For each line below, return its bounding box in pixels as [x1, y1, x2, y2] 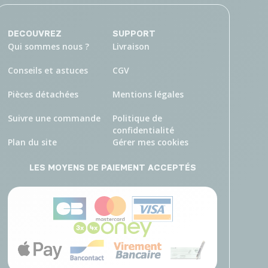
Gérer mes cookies [112, 136, 188, 148]
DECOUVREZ [8, 28, 62, 38]
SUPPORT [112, 28, 156, 38]
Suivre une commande [8, 112, 100, 124]
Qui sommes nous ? [8, 41, 89, 52]
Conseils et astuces [8, 65, 88, 76]
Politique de [112, 112, 162, 124]
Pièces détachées [8, 89, 78, 100]
